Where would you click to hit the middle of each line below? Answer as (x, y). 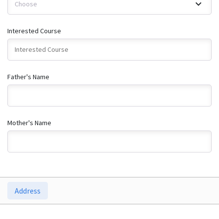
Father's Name (28, 77)
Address (28, 191)
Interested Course (34, 31)
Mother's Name (29, 123)
